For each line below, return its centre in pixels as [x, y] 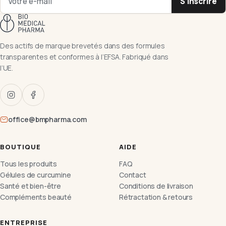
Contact [133, 175]
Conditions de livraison [156, 186]
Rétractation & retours [156, 197]
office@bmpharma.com [47, 120]
